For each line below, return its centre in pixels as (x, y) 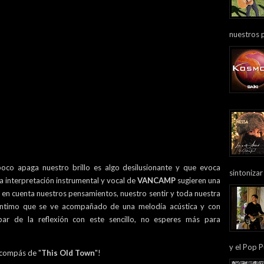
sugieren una (199, 180)
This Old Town (68, 253)
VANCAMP (157, 180)
